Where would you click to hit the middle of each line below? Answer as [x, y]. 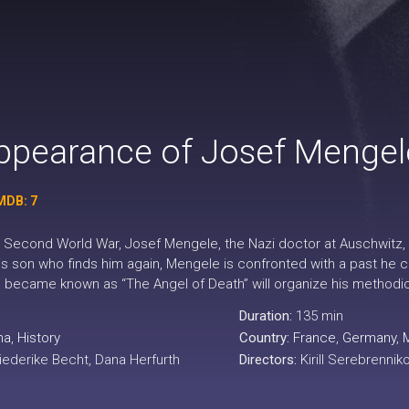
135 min [319, 316]
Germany [369, 338]
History [39, 338]
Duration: [267, 316]
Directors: [269, 360]
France [314, 338]
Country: [266, 338]
